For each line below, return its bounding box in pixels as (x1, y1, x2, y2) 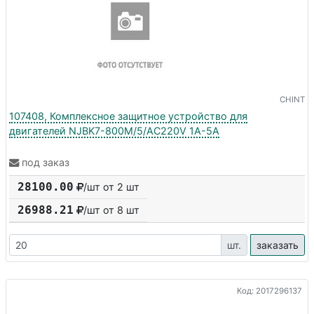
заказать (257, 239, 299, 252)
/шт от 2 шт (83, 181, 139, 193)
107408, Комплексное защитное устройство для (9, 109, 247, 122)
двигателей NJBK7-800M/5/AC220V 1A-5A (9, 124, 219, 137)
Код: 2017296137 (237, 285, 302, 296)
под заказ (22, 156, 69, 169)
